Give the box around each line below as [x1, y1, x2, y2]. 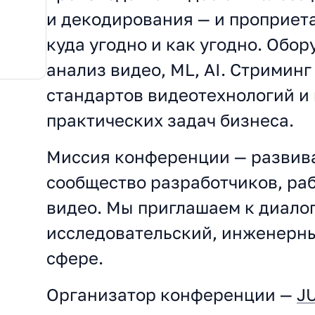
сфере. [46, 247, 103, 268]
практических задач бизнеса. [46, 110, 294, 130]
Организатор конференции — [46, 284, 297, 304]
